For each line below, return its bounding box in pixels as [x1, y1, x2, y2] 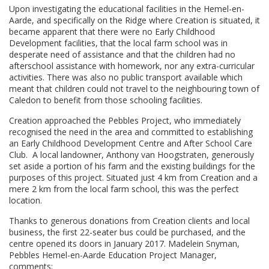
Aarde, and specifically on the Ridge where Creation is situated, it [9, 14, 260, 26]
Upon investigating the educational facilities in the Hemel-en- [9, 3, 244, 14]
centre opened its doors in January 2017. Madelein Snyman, [9, 238, 240, 249]
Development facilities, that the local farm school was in [9, 37, 228, 49]
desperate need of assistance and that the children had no [9, 49, 235, 60]
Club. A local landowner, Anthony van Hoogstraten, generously [9, 149, 254, 160]
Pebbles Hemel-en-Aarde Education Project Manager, [9, 249, 217, 261]
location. [9, 195, 42, 206]
